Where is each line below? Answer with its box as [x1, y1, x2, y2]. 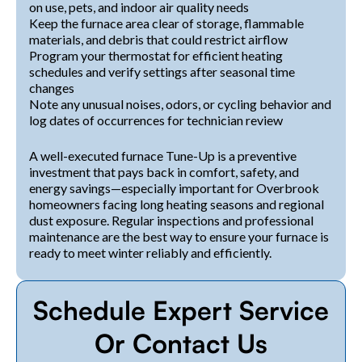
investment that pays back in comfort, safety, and [29, 163, 299, 179]
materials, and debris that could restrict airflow [29, 31, 288, 47]
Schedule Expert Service [33, 293, 329, 326]
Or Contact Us [95, 326, 267, 360]
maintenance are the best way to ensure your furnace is [29, 228, 329, 244]
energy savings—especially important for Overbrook [29, 179, 319, 196]
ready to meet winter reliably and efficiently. [29, 244, 271, 260]
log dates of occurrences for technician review [29, 112, 283, 128]
